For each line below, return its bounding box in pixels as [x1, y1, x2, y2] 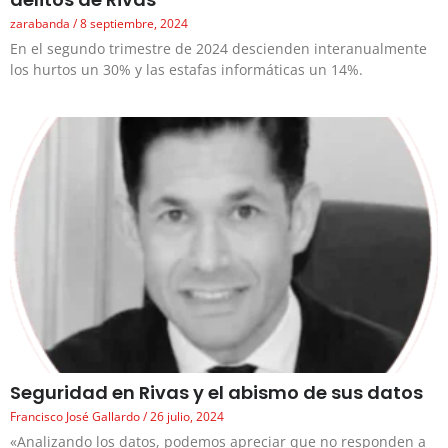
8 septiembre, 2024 [77, 14, 188, 32]
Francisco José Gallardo [10, 408, 143, 426]
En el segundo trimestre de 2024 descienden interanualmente [10, 38, 427, 58]
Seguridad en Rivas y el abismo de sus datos [10, 380, 423, 406]
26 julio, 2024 [147, 408, 224, 426]
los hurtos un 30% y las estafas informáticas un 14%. [10, 59, 363, 79]
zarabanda [10, 14, 73, 32]
